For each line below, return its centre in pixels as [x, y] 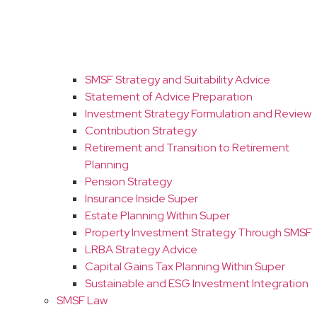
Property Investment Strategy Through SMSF [198, 233]
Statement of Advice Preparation [169, 97]
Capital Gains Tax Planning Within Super [185, 267]
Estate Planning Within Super [157, 216]
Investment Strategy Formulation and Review [198, 114]
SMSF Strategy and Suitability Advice [178, 80]
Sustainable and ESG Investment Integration [197, 284]
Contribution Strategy [141, 131]
